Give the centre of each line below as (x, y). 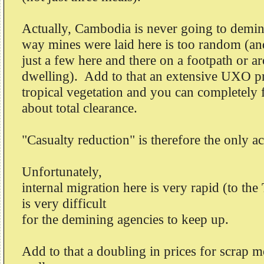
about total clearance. (81, 108)
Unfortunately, (62, 171)
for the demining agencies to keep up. (125, 219)
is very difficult (64, 203)
